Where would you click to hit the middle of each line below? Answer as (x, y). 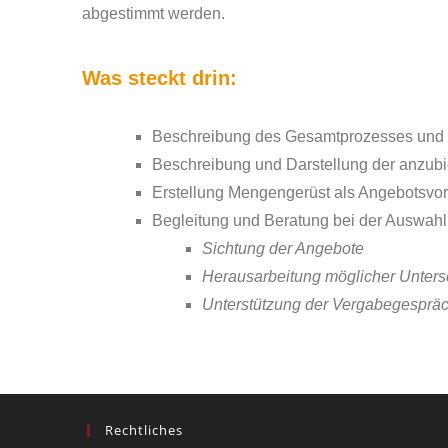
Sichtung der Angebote (283, 248)
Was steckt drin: (159, 78)
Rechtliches (144, 430)
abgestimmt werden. (153, 13)
